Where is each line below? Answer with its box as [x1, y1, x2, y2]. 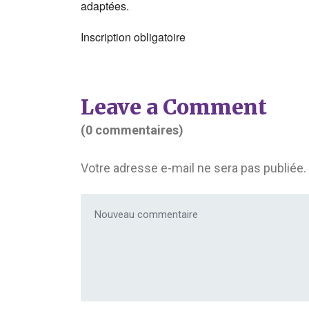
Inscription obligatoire [81, 29, 186, 45]
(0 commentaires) [81, 123, 183, 137]
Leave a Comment [81, 94, 267, 120]
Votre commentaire [80, 195, 186, 210]
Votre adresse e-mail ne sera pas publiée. [81, 161, 306, 175]
